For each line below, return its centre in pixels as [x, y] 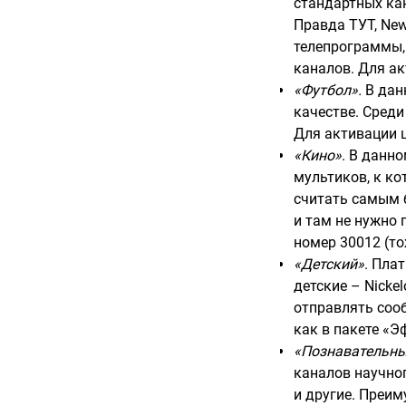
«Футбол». [328, 90]
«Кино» [318, 155]
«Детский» [329, 264]
